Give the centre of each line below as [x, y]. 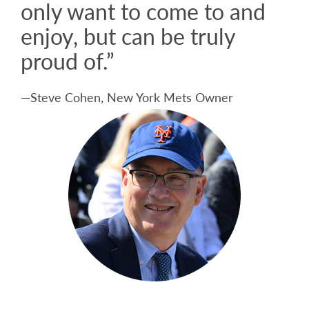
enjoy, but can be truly [128, 36]
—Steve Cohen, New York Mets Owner [127, 97]
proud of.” [68, 61]
